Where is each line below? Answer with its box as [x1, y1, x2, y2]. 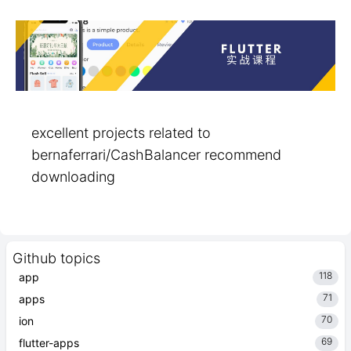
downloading [31, 168, 115, 185]
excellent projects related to [31, 125, 211, 141]
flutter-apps [19, 336, 79, 349]
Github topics [13, 250, 100, 266]
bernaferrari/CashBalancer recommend [31, 147, 281, 163]
